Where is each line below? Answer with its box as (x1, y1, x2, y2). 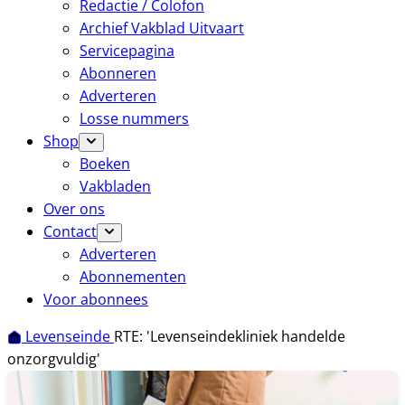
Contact (43, 221, 97, 241)
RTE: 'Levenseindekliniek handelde (114, 326, 345, 346)
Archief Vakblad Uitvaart (80, 18, 244, 38)
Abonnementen (80, 267, 186, 287)
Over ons (43, 199, 105, 219)
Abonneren (80, 63, 156, 83)
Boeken (80, 154, 130, 174)
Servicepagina (80, 41, 174, 61)
